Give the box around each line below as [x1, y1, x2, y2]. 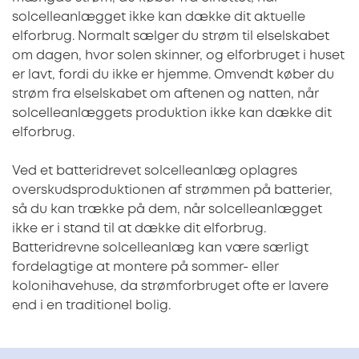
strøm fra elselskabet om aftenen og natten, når [12, 87, 319, 100]
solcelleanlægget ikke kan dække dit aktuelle [12, 10, 305, 23]
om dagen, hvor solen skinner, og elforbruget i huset [12, 49, 345, 62]
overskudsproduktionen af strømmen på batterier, [12, 184, 333, 196]
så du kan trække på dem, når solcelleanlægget [12, 203, 322, 216]
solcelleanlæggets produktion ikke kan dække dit [12, 107, 332, 119]
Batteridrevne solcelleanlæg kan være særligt [12, 241, 309, 254]
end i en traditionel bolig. [12, 299, 174, 312]
